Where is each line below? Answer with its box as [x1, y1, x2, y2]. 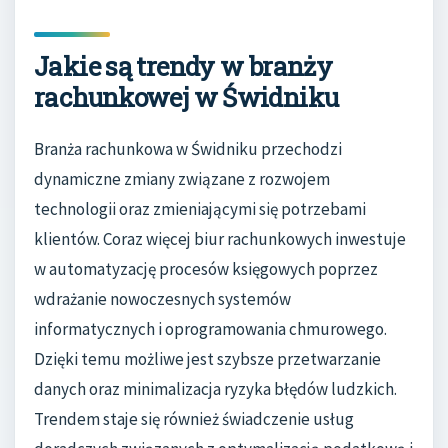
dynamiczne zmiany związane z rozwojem [34, 168, 330, 191]
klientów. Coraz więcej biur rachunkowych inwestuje [34, 228, 406, 251]
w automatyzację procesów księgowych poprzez [34, 258, 378, 281]
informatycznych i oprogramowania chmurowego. [34, 318, 387, 341]
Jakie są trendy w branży [34, 48, 333, 83]
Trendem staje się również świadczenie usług [34, 408, 354, 431]
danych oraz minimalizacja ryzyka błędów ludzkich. [34, 378, 397, 401]
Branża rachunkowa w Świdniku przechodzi [34, 138, 342, 161]
